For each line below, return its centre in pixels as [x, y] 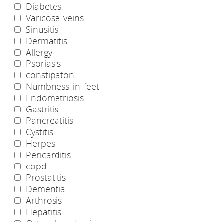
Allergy [37, 52]
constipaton [48, 75]
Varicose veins [53, 18]
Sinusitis [40, 29]
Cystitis [38, 132]
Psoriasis [42, 63]
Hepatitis [42, 211]
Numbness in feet [61, 86]
